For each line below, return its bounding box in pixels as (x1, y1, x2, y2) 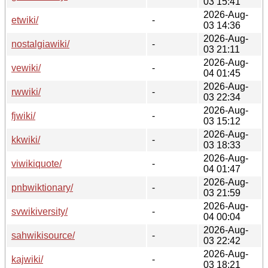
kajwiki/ (11, 254, 43, 264)
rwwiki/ (11, 86, 41, 97)
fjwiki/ (11, 110, 35, 121)
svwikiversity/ (11, 206, 68, 217)
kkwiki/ (11, 134, 40, 145)
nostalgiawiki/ (11, 38, 69, 49)
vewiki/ (11, 62, 41, 73)
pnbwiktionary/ (11, 182, 73, 193)
